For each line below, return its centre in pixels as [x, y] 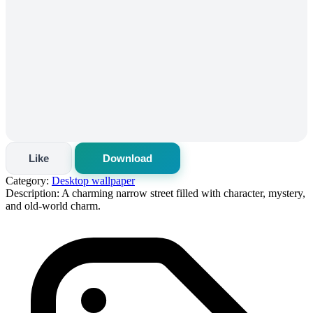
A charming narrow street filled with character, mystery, [182, 193]
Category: [27, 180]
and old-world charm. [53, 205]
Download [128, 158]
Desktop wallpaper [93, 180]
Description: [32, 193]
